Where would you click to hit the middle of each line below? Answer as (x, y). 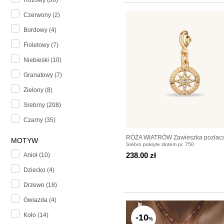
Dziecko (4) (39, 170)
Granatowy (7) (43, 75)
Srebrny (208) (42, 105)
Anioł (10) (37, 155)
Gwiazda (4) (40, 200)
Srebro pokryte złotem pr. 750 (160, 144)
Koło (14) (36, 215)
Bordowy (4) (40, 30)
